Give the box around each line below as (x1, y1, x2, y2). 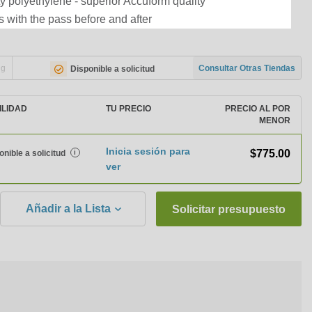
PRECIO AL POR (225, 104, 290, 114)
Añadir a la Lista (25, 203, 111, 214)
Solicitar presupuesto (172, 203, 286, 215)
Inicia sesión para (106, 146, 191, 157)
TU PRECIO (106, 104, 152, 114)
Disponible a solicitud (70, 63, 155, 74)
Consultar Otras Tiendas (198, 63, 296, 73)
